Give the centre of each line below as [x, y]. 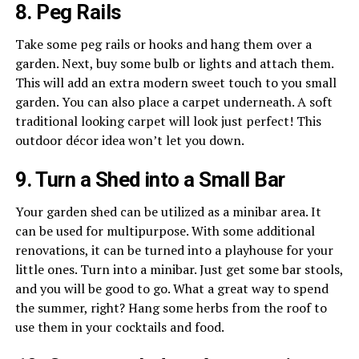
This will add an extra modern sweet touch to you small [175, 83]
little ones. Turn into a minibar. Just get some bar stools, [179, 270]
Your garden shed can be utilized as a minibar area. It [168, 212]
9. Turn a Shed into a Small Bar [150, 180]
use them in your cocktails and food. [119, 327]
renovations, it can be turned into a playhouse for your [174, 250]
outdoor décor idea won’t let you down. [129, 141]
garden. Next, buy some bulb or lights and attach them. [174, 64]
